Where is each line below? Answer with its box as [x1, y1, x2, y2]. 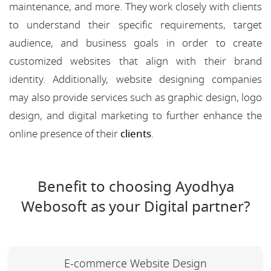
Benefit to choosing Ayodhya [37, 175, 234, 198]
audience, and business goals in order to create [9, 35, 262, 51]
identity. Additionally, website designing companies [9, 71, 262, 87]
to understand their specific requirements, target [9, 17, 262, 33]
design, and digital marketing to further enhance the [9, 108, 262, 123]
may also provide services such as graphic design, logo [9, 90, 262, 105]
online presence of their [9, 126, 120, 142]
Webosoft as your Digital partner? [21, 195, 250, 218]
